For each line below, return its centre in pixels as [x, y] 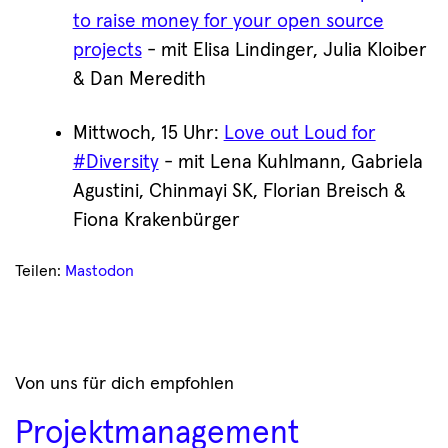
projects [107, 50]
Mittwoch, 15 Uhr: [148, 133]
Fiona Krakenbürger [156, 220]
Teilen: [40, 270]
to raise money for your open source [228, 21]
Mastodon [99, 270]
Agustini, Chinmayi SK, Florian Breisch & [239, 191]
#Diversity [115, 162]
